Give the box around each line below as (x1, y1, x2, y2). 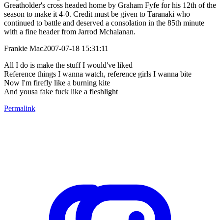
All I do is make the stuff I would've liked (4, 60, 133, 69)
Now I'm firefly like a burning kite (4, 78, 110, 87)
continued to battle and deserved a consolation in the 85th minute (4, 18, 204, 27)
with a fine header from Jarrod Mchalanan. (4, 27, 136, 36)
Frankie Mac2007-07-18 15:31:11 (4, 44, 109, 53)
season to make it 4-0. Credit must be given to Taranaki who (4, 9, 190, 18)
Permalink (4, 104, 35, 112)
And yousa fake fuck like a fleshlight (4, 87, 118, 96)
